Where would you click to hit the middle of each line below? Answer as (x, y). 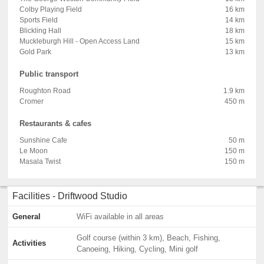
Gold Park (35, 52)
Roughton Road (45, 91)
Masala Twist (40, 161)
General (27, 217)
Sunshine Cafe (43, 140)
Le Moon (34, 151)
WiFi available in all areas (120, 217)
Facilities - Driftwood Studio (70, 196)
